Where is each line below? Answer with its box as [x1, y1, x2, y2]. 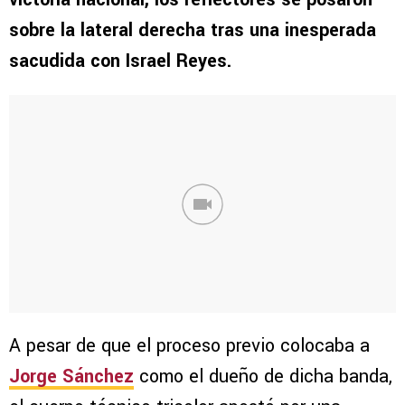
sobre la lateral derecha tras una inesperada [9, 17, 376, 44]
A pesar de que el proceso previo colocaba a [9, 333, 370, 360]
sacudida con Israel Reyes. [9, 48, 231, 75]
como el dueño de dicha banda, [134, 363, 392, 391]
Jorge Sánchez [9, 363, 134, 391]
